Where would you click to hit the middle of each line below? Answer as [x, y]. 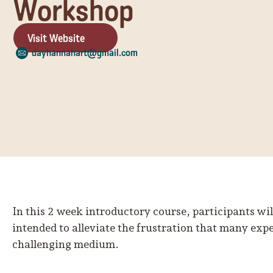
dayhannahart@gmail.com [85, 53]
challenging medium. [66, 244]
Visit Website [56, 38]
